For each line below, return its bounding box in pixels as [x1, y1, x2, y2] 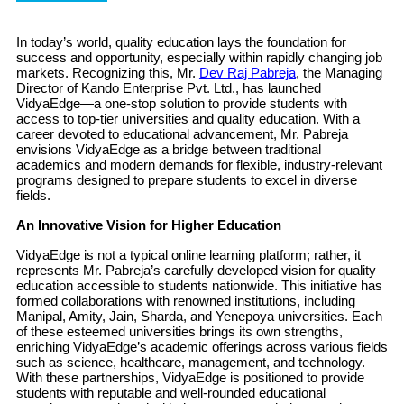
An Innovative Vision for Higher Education [15, 217, 281, 233]
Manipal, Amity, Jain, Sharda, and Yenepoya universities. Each [15, 308, 382, 324]
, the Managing [295, 65, 382, 80]
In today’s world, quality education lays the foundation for [15, 34, 346, 50]
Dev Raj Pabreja [198, 65, 296, 80]
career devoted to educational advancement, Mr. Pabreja [15, 126, 348, 142]
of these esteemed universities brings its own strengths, [15, 324, 343, 339]
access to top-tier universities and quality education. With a [15, 111, 360, 126]
